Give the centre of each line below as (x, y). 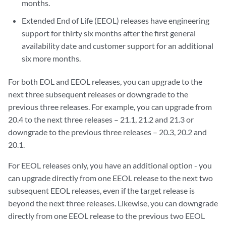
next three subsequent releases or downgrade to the (98, 94)
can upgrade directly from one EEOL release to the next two (110, 178)
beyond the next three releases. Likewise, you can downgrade (113, 203)
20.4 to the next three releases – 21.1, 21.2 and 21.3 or (101, 120)
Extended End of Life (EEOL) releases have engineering (116, 21)
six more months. (51, 59)
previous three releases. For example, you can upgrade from (110, 107)
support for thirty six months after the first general (109, 33)
